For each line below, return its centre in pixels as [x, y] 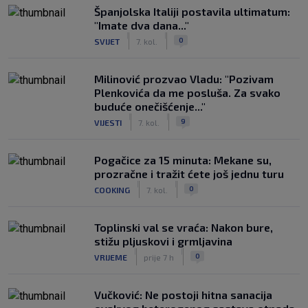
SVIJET [107, 41]
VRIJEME [111, 257]
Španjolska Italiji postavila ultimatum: [192, 11]
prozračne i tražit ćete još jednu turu [189, 174]
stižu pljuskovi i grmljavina [163, 241]
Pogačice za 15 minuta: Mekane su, [183, 160]
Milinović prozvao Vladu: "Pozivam [184, 79]
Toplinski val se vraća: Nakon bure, [184, 227]
